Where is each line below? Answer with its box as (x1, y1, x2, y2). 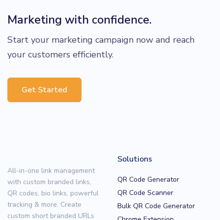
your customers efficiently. (7, 48, 113, 60)
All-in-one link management (7, 165, 95, 175)
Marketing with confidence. (7, 11, 152, 27)
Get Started (22, 84, 67, 95)
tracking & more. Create (7, 199, 82, 209)
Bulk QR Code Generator (117, 201, 195, 211)
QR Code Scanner (117, 188, 173, 197)
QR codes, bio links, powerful (7, 188, 99, 198)
